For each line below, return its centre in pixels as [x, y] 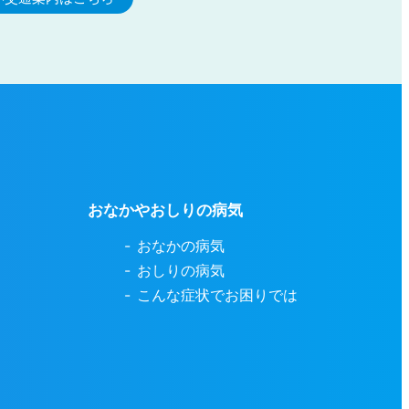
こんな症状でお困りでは [218, 295]
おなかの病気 [181, 246]
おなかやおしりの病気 [166, 210]
